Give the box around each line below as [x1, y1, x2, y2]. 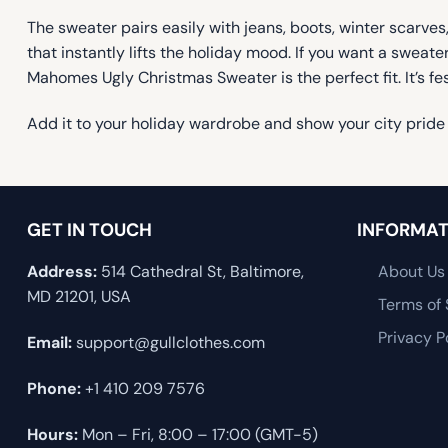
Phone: [27, 378, 81, 400]
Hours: [27, 423, 78, 445]
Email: [27, 332, 72, 354]
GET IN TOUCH [27, 218, 152, 243]
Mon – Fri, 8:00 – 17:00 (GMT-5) [78, 423, 318, 445]
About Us [377, 261, 445, 283]
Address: [27, 261, 97, 283]
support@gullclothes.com [72, 332, 265, 354]
